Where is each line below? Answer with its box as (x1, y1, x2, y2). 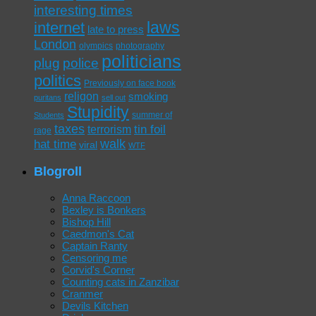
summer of (132, 110, 172, 121)
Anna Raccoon (62, 191, 130, 204)
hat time (34, 138, 76, 152)
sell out (102, 93, 126, 102)
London (34, 37, 76, 52)
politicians (102, 52, 181, 72)
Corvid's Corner (62, 263, 135, 276)
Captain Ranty (62, 239, 128, 252)
